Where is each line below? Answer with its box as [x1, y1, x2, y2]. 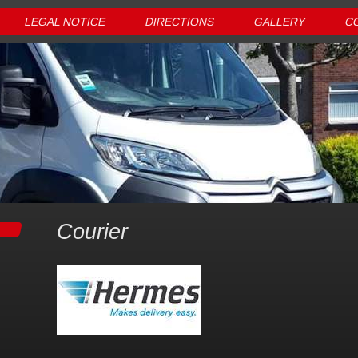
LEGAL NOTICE [23, 15, 107, 28]
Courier [57, 220, 129, 244]
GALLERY [253, 15, 307, 28]
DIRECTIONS [144, 15, 216, 28]
